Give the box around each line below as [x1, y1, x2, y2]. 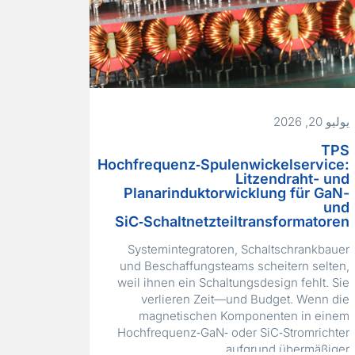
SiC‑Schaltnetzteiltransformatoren [114, 213, 349, 231]
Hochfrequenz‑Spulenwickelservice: [97, 156, 349, 174]
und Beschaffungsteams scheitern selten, [119, 258, 349, 274]
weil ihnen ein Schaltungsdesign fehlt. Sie [116, 275, 349, 291]
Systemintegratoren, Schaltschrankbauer [127, 242, 349, 258]
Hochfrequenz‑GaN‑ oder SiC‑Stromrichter [116, 325, 349, 341]
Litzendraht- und [235, 170, 349, 188]
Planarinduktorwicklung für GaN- [123, 185, 349, 202]
